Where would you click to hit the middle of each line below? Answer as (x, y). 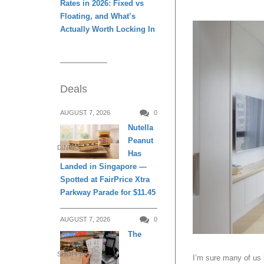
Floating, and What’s (98, 16)
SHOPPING (74, 254)
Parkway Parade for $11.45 (108, 192)
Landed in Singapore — (103, 166)
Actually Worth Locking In (108, 29)
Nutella (141, 127)
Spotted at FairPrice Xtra (105, 179)
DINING (69, 148)
